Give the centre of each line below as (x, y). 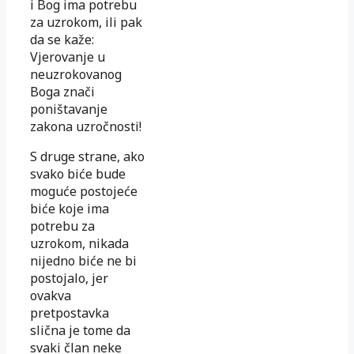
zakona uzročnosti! (86, 126)
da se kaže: (62, 40)
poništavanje (69, 109)
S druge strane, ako (87, 156)
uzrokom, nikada (79, 243)
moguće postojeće (84, 191)
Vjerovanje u (68, 57)
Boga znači (62, 92)
